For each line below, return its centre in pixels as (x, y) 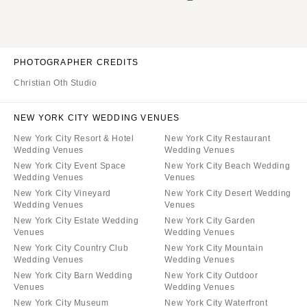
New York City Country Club (71, 248)
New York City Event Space (70, 166)
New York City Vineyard (62, 194)
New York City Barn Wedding (73, 276)
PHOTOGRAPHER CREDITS (76, 63)
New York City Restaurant (218, 139)
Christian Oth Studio (56, 83)
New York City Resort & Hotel (74, 139)
